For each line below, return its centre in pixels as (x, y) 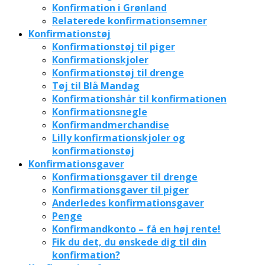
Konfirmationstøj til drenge (118, 72)
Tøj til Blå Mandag (96, 85)
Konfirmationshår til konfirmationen (139, 98)
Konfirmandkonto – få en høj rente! (136, 229)
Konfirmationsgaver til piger (120, 190)
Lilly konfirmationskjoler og (119, 138)
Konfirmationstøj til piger (114, 46)
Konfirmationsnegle (100, 112)
